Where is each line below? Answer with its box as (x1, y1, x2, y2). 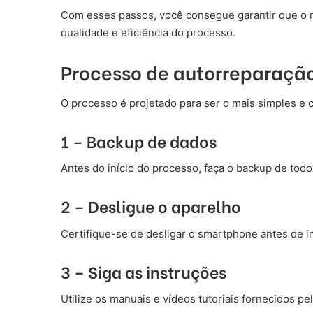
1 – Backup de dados (61, 128, 217, 152)
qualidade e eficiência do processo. (61, 26, 235, 39)
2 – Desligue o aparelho (61, 194, 241, 217)
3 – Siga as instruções (61, 259, 226, 283)
